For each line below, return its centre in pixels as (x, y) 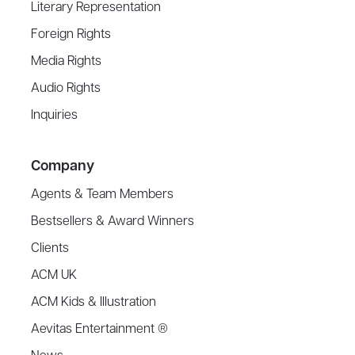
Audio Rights (66, 89)
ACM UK (54, 276)
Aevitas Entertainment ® (100, 330)
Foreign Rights (71, 35)
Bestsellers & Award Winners (113, 222)
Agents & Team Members (103, 195)
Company (63, 167)
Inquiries (55, 116)
